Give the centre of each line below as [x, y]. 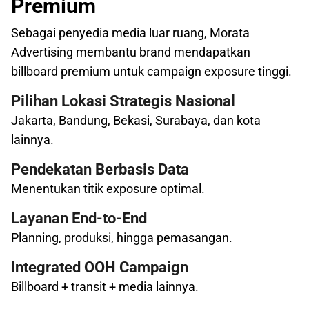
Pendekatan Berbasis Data [100, 170]
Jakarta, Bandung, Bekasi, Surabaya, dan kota [136, 121]
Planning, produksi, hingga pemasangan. [122, 238]
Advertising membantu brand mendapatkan [131, 52]
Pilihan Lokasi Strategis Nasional [123, 101]
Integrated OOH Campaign [100, 268]
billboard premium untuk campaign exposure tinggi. [151, 72]
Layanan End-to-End [79, 219]
